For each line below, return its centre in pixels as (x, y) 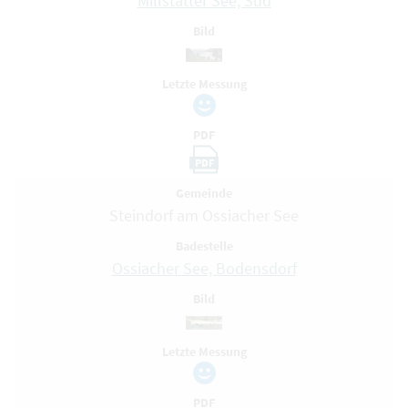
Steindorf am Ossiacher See (204, 215)
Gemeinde (204, 193)
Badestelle (204, 246)
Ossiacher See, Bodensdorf (204, 268)
